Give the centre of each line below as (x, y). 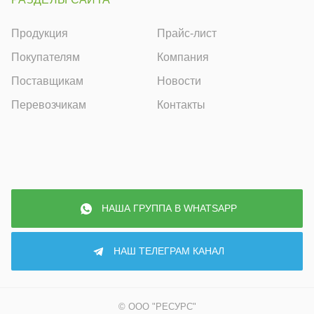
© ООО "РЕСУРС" (157, 307)
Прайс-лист (187, 33)
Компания (183, 57)
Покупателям (46, 57)
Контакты (181, 105)
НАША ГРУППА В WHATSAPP (169, 208)
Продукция (40, 33)
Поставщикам (47, 81)
